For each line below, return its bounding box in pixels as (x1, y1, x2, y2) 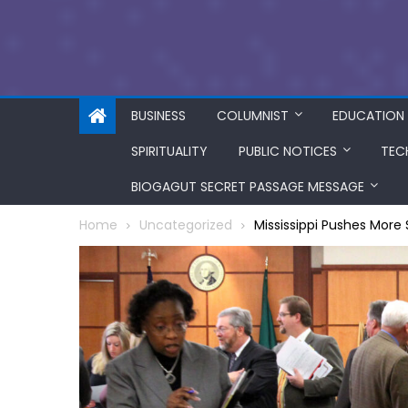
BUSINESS (131, 107, 186, 125)
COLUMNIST (217, 107, 289, 125)
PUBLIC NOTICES (239, 142, 337, 160)
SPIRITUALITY (131, 142, 208, 160)
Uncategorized (139, 216, 232, 234)
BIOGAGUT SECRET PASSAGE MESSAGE (131, 178, 364, 196)
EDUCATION (332, 107, 404, 125)
